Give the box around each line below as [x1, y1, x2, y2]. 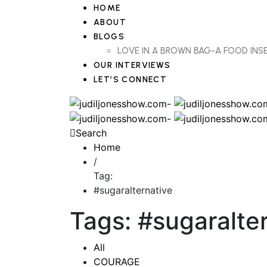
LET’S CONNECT [94, 74, 167, 85]
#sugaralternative [94, 184, 172, 197]
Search [76, 127, 107, 139]
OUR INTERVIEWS [94, 60, 171, 70]
